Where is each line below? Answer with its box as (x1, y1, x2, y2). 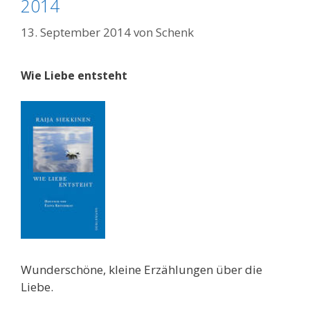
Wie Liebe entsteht (21, 67, 127, 83)
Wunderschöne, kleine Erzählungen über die (21, 261, 262, 277)
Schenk (156, 24, 194, 40)
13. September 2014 (21, 24, 131, 40)
